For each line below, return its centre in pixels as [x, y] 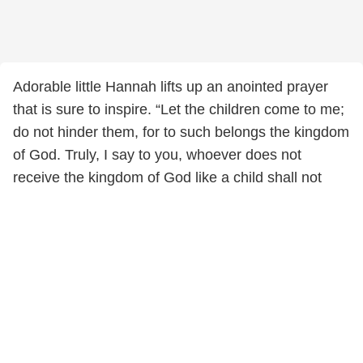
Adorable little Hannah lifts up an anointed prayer [171, 87]
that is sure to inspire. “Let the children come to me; [179, 109]
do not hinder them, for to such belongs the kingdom [181, 132]
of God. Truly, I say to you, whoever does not [157, 155]
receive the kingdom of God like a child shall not [167, 177]
